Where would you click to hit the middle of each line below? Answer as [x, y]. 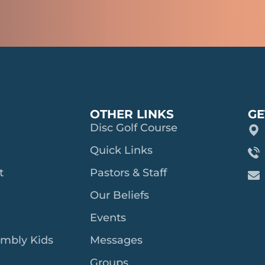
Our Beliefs [119, 195]
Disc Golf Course [133, 127]
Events [108, 217]
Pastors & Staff [128, 172]
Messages [116, 240]
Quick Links [121, 150]
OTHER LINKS [132, 114]
